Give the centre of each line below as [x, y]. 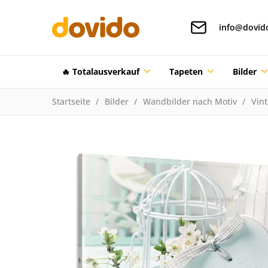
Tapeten [186, 71]
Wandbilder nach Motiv [190, 101]
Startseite [71, 101]
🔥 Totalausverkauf [100, 71]
